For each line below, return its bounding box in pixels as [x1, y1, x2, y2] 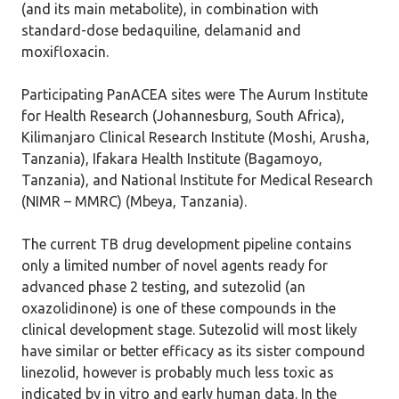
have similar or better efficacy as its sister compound [21, 343, 365, 359]
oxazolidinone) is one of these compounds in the [21, 300, 336, 316]
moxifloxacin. [21, 44, 109, 60]
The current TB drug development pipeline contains [21, 236, 352, 252]
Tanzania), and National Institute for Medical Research [21, 172, 373, 188]
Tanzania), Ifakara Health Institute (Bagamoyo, [21, 151, 322, 167]
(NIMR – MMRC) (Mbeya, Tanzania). [21, 193, 247, 209]
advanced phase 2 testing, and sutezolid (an [21, 279, 305, 295]
